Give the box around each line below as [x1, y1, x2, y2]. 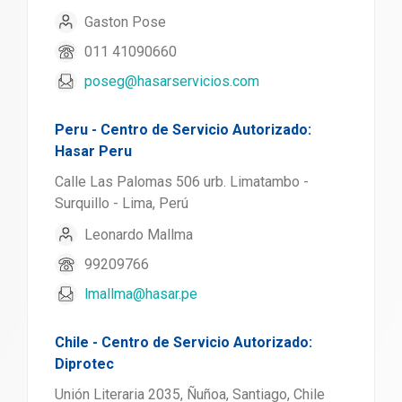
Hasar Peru [55, 143, 132, 160]
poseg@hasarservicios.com [84, 72, 259, 90]
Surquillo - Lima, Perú [55, 195, 188, 212]
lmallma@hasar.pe [84, 284, 197, 302]
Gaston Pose [84, 13, 166, 31]
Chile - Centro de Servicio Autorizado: [55, 334, 312, 351]
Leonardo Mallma [84, 225, 193, 243]
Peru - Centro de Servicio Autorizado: [55, 121, 311, 138]
